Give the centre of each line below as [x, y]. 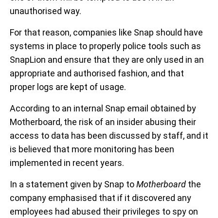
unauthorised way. [45, 11]
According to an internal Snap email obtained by [103, 109]
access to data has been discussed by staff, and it [109, 136]
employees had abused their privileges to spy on [104, 212]
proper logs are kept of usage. [68, 87]
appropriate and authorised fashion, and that [97, 73]
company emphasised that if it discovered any [100, 198]
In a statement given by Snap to [73, 184]
